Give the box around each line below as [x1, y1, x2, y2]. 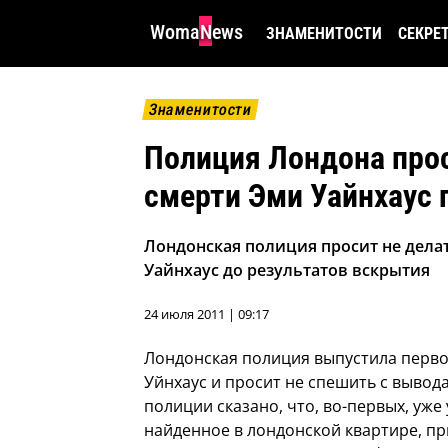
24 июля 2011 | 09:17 [144, 305, 269, 324]
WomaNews [150, 20, 243, 44]
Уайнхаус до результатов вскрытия [144, 259, 430, 282]
